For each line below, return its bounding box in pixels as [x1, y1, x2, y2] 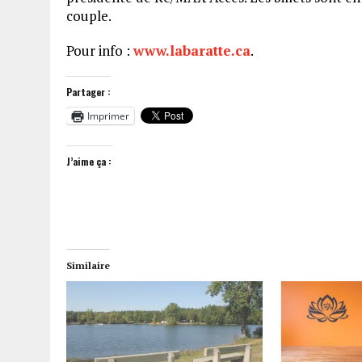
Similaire [66, 259, 110, 271]
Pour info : [66, 40, 133, 60]
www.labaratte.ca [133, 40, 250, 60]
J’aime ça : [66, 154, 112, 168]
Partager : [66, 84, 111, 99]
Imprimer [87, 108, 129, 123]
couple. [66, 6, 112, 25]
